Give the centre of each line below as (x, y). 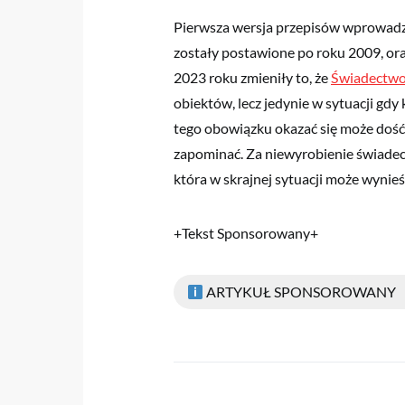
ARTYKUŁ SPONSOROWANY (300, 292)
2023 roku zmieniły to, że (252, 77)
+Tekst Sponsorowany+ (246, 233)
